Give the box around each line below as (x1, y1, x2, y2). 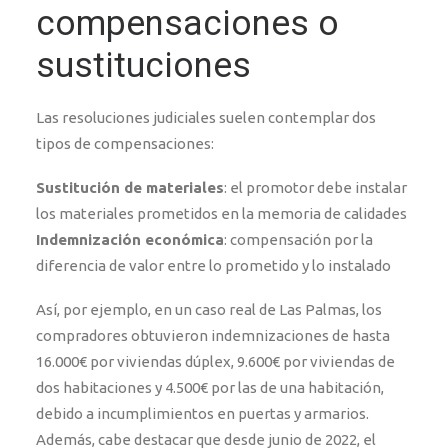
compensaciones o (36, 3, 339, 44)
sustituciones (36, 45, 251, 86)
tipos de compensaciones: (36, 135, 214, 152)
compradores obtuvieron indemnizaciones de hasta (36, 327, 390, 344)
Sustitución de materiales (36, 179, 224, 196)
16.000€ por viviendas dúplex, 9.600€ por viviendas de (36, 353, 395, 370)
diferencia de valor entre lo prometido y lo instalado (36, 257, 391, 274)
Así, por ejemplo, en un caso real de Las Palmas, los (36, 301, 382, 318)
